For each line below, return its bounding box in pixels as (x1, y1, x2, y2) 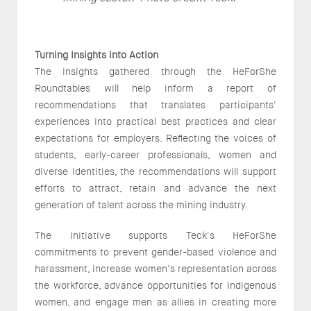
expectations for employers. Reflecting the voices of (35, 131, 276, 144)
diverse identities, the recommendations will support (35, 165, 276, 178)
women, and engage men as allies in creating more (35, 295, 276, 308)
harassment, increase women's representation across (35, 262, 276, 275)
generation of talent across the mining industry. (35, 198, 248, 211)
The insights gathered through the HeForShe (35, 65, 276, 78)
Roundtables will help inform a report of (35, 81, 276, 94)
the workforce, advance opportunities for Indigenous (35, 278, 276, 292)
